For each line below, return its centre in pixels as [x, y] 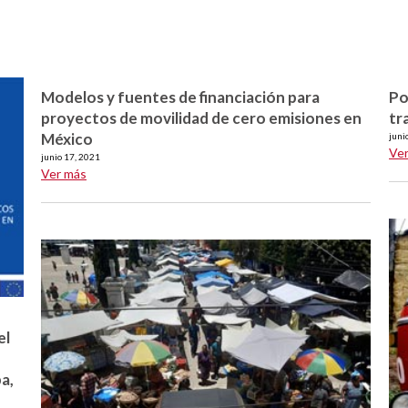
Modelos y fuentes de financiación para [180, 97]
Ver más [64, 173]
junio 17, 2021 [71, 157]
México [67, 139]
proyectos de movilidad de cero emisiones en [201, 118]
